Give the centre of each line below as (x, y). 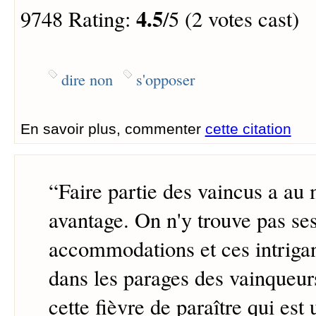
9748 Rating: (78, 19)
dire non (87, 79)
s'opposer (165, 79)
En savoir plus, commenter (113, 128)
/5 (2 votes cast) (231, 19)
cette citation (248, 128)
